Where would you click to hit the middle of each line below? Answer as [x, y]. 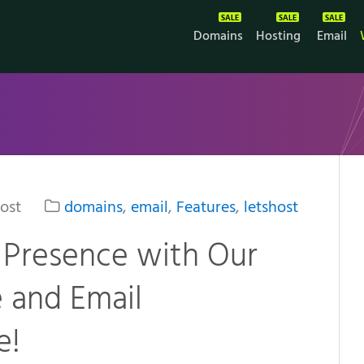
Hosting [278, 36]
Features [206, 208]
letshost [271, 208]
